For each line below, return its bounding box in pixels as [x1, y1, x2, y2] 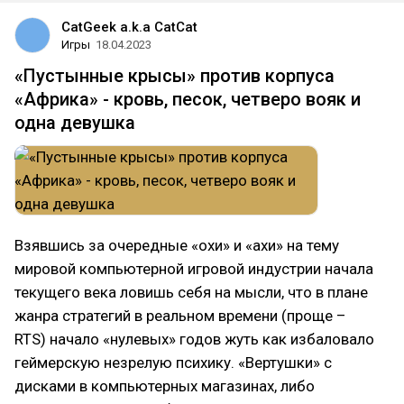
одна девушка [14, 112, 135, 133]
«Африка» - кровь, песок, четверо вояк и [14, 88, 361, 110]
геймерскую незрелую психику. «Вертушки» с [14, 353, 332, 372]
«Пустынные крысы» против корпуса [14, 65, 335, 87]
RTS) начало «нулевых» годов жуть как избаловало [14, 330, 374, 348]
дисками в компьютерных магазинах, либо [14, 377, 315, 395]
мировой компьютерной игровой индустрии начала [14, 260, 373, 278]
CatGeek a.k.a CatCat [61, 19, 197, 35]
